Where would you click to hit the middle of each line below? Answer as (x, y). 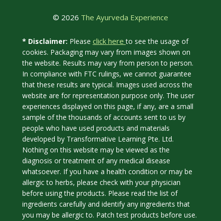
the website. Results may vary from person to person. (108, 63)
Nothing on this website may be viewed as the (96, 150)
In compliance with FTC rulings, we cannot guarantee (107, 74)
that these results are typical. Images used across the (107, 85)
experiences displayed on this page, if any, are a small (108, 107)
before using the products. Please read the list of (100, 193)
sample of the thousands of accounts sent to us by (104, 117)
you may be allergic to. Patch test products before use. (109, 215)
